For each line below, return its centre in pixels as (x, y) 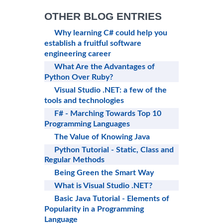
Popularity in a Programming (94, 209)
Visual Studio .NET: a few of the (111, 90)
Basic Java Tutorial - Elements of (112, 199)
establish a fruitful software (93, 43)
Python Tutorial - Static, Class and (114, 150)
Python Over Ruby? (79, 77)
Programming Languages (87, 124)
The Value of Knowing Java (102, 137)
